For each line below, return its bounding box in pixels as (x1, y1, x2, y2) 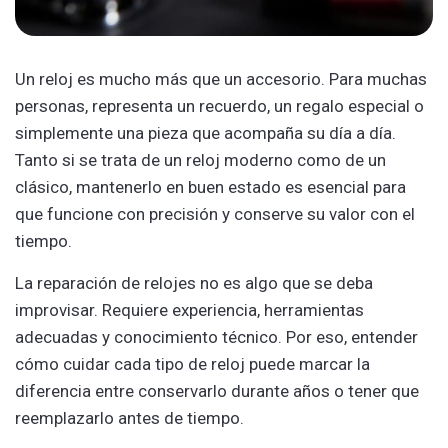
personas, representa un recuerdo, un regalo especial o (15, 95, 424, 116)
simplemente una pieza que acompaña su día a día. (15, 122, 396, 143)
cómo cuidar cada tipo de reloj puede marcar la (15, 353, 370, 374)
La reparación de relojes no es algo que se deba (15, 272, 373, 293)
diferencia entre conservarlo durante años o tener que (15, 380, 419, 401)
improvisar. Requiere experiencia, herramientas (15, 299, 364, 320)
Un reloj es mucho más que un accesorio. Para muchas (15, 68, 427, 89)
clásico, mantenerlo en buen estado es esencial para (15, 176, 406, 197)
